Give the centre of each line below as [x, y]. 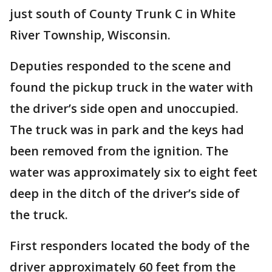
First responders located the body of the [130, 246]
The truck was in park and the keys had [127, 130]
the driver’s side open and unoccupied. [124, 108]
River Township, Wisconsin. [92, 35]
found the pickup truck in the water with [131, 87]
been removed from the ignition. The [119, 151]
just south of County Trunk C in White [123, 14]
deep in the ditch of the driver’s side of [125, 193]
